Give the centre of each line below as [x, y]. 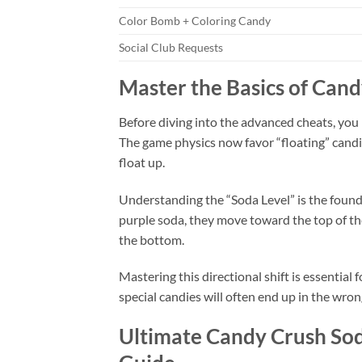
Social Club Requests [171, 47]
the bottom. [152, 239]
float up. [142, 162]
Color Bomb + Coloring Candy [195, 20]
